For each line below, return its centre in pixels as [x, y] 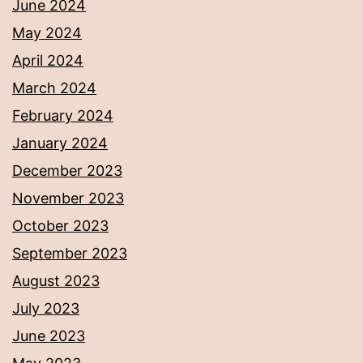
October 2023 [60, 226]
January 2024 [60, 143]
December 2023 [67, 171]
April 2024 [48, 61]
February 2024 [63, 116]
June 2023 [49, 336]
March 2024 [54, 88]
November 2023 [68, 199]
